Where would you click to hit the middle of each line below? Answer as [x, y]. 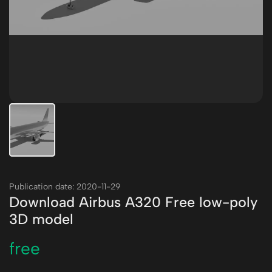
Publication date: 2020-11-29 [65, 187]
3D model [41, 219]
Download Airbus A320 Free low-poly [133, 202]
